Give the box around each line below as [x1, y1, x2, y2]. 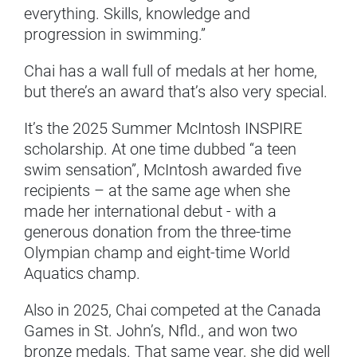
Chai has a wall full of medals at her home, [24, 61, 317, 81]
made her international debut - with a [24, 202, 277, 222]
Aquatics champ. [24, 264, 140, 284]
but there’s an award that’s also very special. [24, 82, 328, 102]
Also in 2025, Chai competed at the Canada [24, 300, 321, 320]
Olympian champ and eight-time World [24, 243, 290, 263]
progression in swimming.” [24, 25, 206, 45]
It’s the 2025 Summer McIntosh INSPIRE [24, 119, 302, 139]
